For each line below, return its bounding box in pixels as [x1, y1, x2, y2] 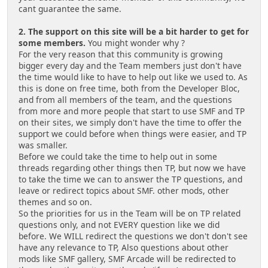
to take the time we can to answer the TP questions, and [19, 173, 242, 185]
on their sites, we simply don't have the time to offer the [19, 117, 242, 129]
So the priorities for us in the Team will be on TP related [19, 208, 240, 220]
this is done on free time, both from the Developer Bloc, [19, 83, 240, 95]
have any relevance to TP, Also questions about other [19, 242, 229, 254]
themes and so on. [19, 196, 92, 208]
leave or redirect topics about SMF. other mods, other [19, 185, 229, 197]
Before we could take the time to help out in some [19, 151, 217, 163]
